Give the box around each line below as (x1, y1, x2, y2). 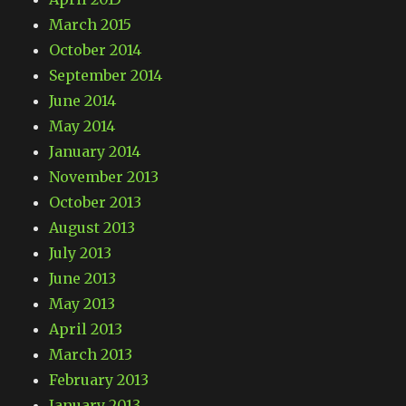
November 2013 (49, 168, 159, 187)
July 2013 (49, 244, 112, 263)
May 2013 (49, 295, 116, 314)
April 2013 (49, 320, 123, 339)
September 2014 (49, 66, 163, 85)
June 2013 (49, 269, 117, 288)
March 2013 (49, 345, 133, 364)
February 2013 (49, 371, 150, 390)
